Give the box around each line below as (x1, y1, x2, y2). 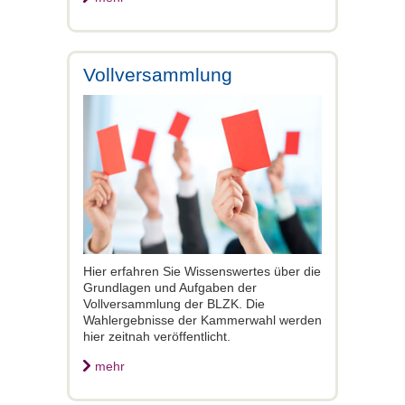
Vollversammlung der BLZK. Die (83, 296, 265, 311)
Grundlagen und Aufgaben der (83, 279, 257, 295)
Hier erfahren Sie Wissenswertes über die (83, 263, 321, 278)
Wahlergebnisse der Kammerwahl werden (83, 312, 322, 327)
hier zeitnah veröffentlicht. (83, 328, 231, 344)
